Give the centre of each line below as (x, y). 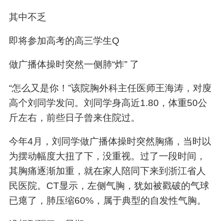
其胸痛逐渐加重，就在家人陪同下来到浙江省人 (107, 171)
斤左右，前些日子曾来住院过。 (74, 117)
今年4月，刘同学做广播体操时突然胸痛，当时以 (110, 141)
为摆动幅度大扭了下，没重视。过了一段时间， (107, 156)
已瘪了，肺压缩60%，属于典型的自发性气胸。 (107, 200)
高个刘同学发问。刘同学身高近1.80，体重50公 (108, 103)
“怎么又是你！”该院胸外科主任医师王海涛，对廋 (110, 88)
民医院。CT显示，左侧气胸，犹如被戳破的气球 (109, 185)
